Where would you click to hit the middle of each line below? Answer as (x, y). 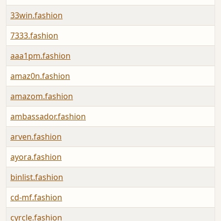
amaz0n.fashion (40, 76)
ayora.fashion (36, 157)
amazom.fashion (42, 96)
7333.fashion (34, 36)
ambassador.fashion (48, 117)
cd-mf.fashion (36, 198)
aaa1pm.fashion (40, 56)
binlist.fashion (37, 177)
